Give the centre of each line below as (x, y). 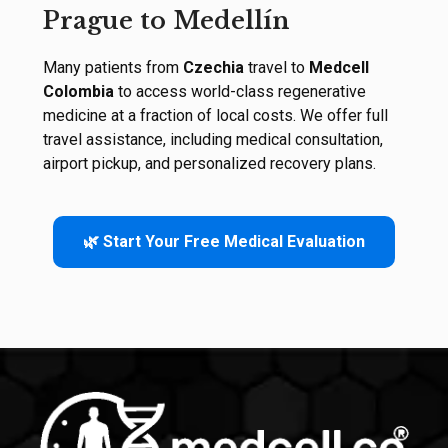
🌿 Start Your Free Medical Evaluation (223, 242)
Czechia (213, 68)
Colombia (78, 92)
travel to (276, 68)
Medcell (338, 68)
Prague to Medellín (165, 21)
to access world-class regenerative (239, 92)
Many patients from (112, 68)
